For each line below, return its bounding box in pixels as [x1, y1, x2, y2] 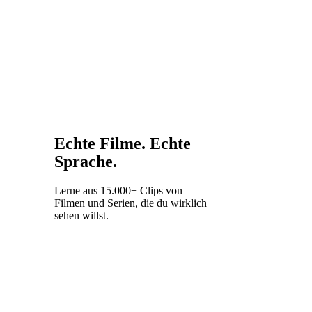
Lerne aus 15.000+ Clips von [54, 184, 182, 196]
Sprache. [54, 152, 117, 171]
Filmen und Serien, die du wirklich [54, 196, 207, 209]
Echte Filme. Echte [54, 134, 191, 153]
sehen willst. [54, 209, 109, 221]
